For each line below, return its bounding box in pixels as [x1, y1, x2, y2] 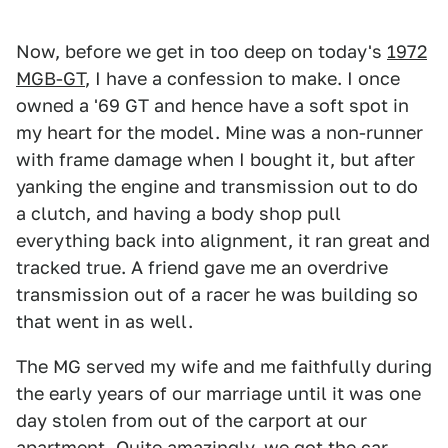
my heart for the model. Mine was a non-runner [16, 122, 423, 144]
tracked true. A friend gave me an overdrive [16, 257, 388, 279]
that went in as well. [16, 311, 193, 333]
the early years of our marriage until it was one [16, 383, 421, 405]
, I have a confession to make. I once [85, 68, 400, 90]
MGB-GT [16, 68, 85, 90]
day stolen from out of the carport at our [16, 410, 367, 432]
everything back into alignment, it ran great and [16, 230, 430, 252]
